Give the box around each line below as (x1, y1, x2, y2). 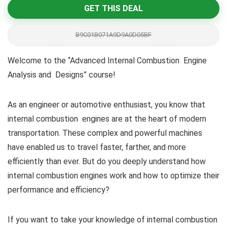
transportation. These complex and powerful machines (8, 128, 202, 138)
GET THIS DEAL (84, 3, 143, 13)
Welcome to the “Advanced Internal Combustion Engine (8, 55, 207, 65)
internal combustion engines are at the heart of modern (8, 113, 206, 124)
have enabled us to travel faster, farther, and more (8, 142, 186, 152)
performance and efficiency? (8, 184, 109, 195)
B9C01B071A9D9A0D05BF (75, 30, 152, 39)
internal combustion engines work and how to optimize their (8, 170, 219, 180)
